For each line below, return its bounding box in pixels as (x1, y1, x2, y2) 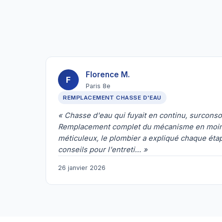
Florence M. (85, 69, 130, 79)
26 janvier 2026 (58, 164, 106, 171)
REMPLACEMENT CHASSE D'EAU (63, 94, 162, 102)
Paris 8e (85, 82, 111, 90)
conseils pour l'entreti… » (58, 145, 148, 155)
